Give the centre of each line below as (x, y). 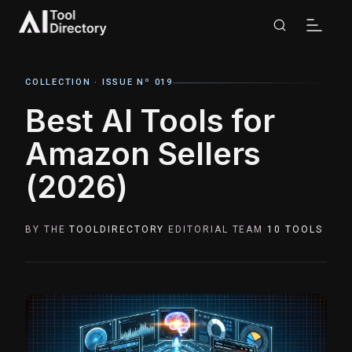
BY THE (48, 229)
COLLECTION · (64, 82)
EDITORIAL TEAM (216, 229)
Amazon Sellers (143, 154)
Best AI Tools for (150, 121)
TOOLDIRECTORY (117, 229)
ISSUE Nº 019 (137, 82)
